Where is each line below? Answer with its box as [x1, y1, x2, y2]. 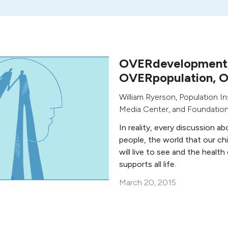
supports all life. [119, 159, 176, 169]
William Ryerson [119, 92, 176, 102]
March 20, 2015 [119, 178, 176, 187]
